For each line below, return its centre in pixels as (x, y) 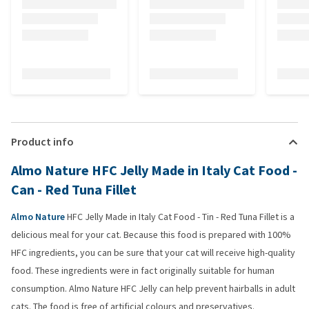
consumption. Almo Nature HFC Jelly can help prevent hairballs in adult (153, 289)
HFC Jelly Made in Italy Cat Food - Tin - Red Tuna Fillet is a (180, 217)
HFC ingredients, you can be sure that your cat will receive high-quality (153, 253)
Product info (42, 142)
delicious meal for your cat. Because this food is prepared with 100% (151, 235)
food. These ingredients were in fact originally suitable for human (143, 271)
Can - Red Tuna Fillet (74, 190)
